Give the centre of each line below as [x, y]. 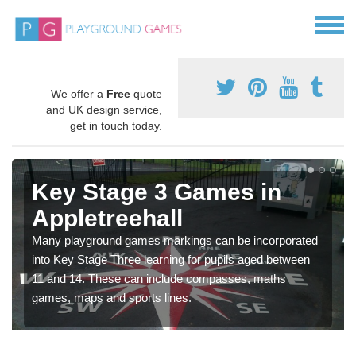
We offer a [79, 94]
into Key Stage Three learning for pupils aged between [171, 260]
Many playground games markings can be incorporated [175, 241]
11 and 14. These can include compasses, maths [159, 279]
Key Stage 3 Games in [157, 192]
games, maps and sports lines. [112, 298]
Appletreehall [107, 219]
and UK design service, [104, 110]
